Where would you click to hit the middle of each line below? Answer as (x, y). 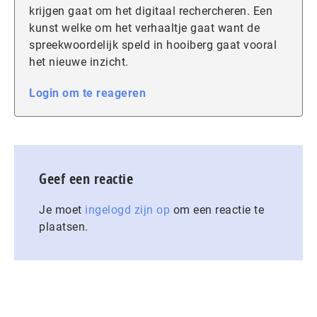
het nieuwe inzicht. (79, 62)
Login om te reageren (87, 93)
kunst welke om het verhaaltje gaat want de (144, 28)
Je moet (62, 210)
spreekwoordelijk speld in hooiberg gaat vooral (153, 45)
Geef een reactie (86, 179)
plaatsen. (64, 227)
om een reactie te (217, 210)
